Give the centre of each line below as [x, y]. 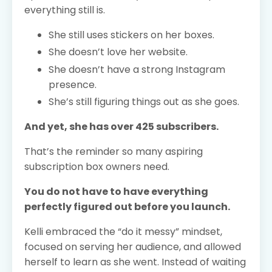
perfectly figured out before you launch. [127, 206]
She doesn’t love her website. [118, 52]
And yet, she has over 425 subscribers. [121, 126]
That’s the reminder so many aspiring [114, 151]
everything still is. [65, 10]
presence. [73, 84]
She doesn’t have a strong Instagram [137, 69]
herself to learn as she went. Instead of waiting [135, 262]
